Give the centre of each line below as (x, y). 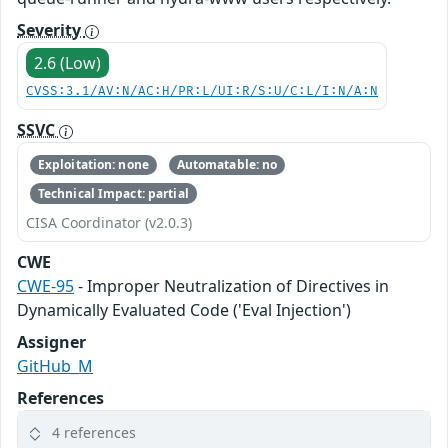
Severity (51, 30)
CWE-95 (45, 285)
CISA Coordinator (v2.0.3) (109, 222)
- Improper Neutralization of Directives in (231, 285)
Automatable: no (227, 165)
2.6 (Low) (67, 63)
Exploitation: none (93, 165)
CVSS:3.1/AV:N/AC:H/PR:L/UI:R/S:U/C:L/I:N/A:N (202, 91)
